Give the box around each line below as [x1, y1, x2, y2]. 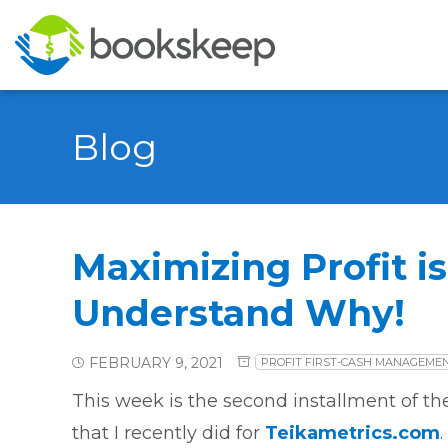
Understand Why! [72, 291, 405, 335]
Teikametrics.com [265, 422, 440, 444]
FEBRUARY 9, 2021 [89, 353, 223, 372]
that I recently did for [72, 422, 265, 444]
